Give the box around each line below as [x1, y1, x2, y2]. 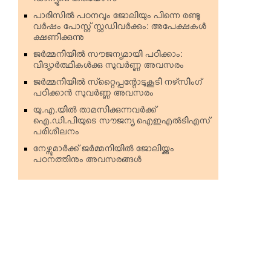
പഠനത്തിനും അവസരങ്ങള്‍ [33, 155, 142, 168]
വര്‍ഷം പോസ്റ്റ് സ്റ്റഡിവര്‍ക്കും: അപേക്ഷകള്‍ [33, 22, 206, 35]
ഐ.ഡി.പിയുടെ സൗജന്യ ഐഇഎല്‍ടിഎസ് [33, 116, 211, 129]
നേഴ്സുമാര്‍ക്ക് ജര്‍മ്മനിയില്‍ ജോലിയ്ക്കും [33, 144, 174, 157]
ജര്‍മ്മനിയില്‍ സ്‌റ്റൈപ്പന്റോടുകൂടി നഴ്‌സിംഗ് [33, 77, 202, 91]
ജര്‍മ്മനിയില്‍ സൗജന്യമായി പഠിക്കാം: [33, 50, 183, 63]
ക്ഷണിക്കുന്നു [33, 33, 84, 46]
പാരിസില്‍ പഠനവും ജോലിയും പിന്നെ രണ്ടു [33, 11, 200, 24]
